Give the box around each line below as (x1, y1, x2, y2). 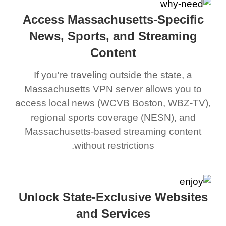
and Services (78, 206, 153, 220)
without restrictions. (77, 140, 157, 151)
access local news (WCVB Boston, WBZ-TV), (18, 97, 213, 108)
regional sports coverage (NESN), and (33, 111, 198, 123)
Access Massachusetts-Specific (25, 12, 206, 26)
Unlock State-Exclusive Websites (21, 190, 210, 204)
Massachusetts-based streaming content (27, 126, 204, 137)
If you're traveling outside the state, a (36, 69, 195, 80)
